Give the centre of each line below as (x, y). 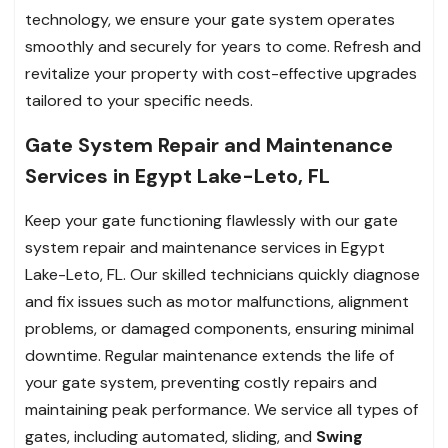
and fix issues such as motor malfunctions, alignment (217, 301)
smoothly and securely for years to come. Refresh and (223, 46)
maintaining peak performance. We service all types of (221, 409)
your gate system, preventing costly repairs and (201, 382)
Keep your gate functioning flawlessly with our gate (211, 220)
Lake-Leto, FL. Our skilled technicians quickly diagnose (222, 274)
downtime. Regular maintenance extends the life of (209, 355)
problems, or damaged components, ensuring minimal (219, 328)
